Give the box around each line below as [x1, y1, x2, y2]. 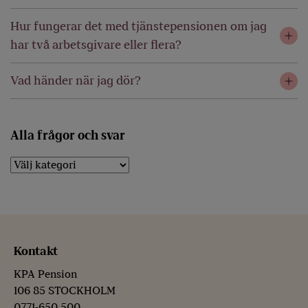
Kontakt [14, 243, 58, 258]
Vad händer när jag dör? [10, 73, 141, 88]
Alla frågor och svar [10, 128, 125, 144]
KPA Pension [14, 267, 77, 281]
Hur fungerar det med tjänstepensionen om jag [10, 19, 267, 34]
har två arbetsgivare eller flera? [10, 37, 181, 52]
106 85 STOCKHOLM [14, 284, 115, 298]
